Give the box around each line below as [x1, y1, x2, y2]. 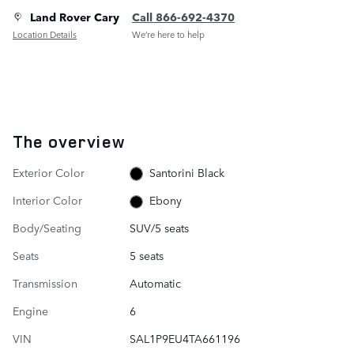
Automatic [129, 275, 181, 292]
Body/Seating [13, 220, 81, 236]
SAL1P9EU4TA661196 [129, 330, 240, 347]
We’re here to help [132, 28, 205, 41]
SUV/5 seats [129, 220, 189, 236]
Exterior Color [13, 164, 85, 180]
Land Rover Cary [30, 8, 119, 24]
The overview [13, 130, 125, 153]
